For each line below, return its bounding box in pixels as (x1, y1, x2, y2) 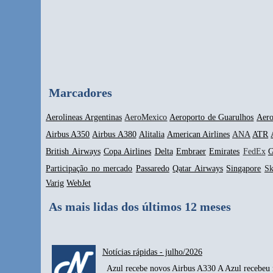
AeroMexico (124, 112, 168, 122)
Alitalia (138, 129, 165, 139)
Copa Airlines (103, 146, 152, 156)
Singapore (226, 163, 261, 173)
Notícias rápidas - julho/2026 (102, 247, 202, 257)
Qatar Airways (172, 163, 223, 173)
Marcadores (49, 85, 113, 99)
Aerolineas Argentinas (46, 112, 122, 122)
